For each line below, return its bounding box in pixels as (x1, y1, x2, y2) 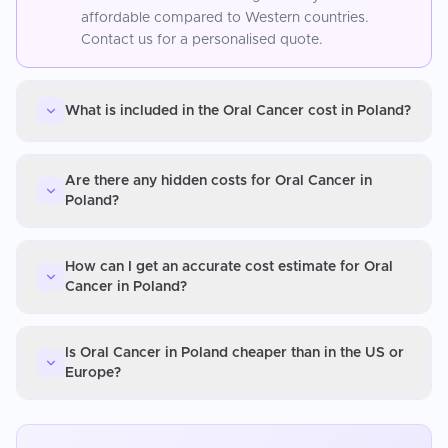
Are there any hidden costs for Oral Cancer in (65, 173, 372, 188)
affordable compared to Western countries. (81, 10, 369, 25)
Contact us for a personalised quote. (81, 32, 323, 47)
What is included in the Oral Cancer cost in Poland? (65, 103, 411, 118)
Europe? (65, 365, 121, 380)
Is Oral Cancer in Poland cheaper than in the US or (65, 345, 404, 360)
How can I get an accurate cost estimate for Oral (65, 259, 393, 274)
